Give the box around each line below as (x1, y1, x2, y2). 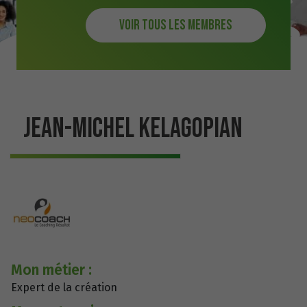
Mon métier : (11, 261, 92, 279)
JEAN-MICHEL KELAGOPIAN (23, 112, 243, 145)
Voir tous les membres (119, 17, 232, 34)
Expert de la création (11, 281, 117, 294)
